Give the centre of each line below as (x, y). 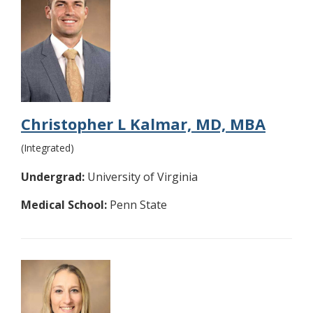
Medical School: (64, 205)
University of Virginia (141, 177)
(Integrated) (48, 148)
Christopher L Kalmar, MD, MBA (143, 124)
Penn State (137, 205)
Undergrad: (53, 177)
